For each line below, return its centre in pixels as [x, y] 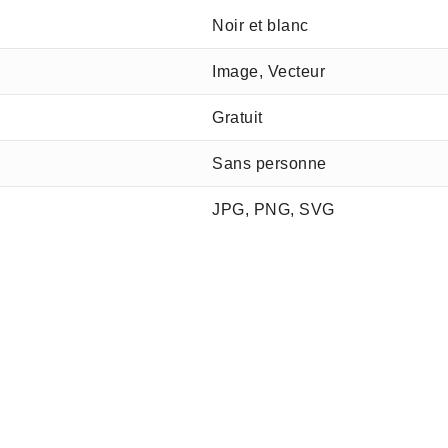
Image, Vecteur [269, 71]
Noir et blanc [260, 25]
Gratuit [237, 117]
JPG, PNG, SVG [273, 209]
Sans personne [269, 163]
